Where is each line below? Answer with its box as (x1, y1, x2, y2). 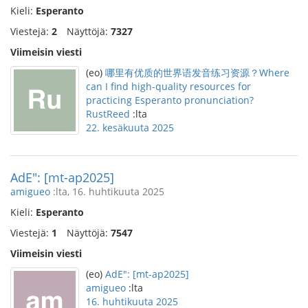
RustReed (86, 107, 130, 120)
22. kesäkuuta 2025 (86, 121, 174, 134)
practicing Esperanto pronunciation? (86, 93, 254, 107)
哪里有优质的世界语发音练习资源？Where (105, 66, 289, 79)
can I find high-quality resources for (86, 80, 251, 93)
